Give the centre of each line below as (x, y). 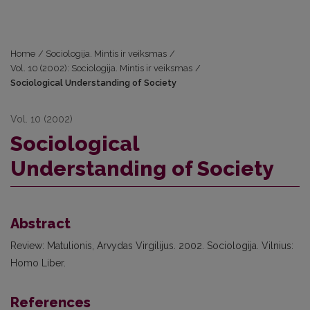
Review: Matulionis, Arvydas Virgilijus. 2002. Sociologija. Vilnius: (152, 246)
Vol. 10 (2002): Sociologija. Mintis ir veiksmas (101, 68)
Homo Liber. (38, 263)
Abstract (40, 224)
